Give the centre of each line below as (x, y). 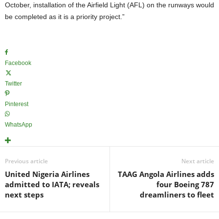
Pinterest (17, 104)
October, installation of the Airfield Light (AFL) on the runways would (109, 5)
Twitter (13, 84)
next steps (24, 195)
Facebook (18, 63)
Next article (198, 161)
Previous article (26, 161)
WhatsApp (19, 125)
